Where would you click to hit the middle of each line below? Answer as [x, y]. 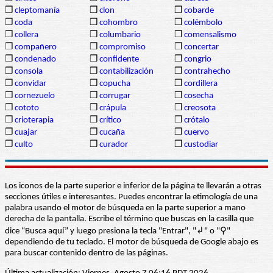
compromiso [122, 48]
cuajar [26, 133]
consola [29, 72]
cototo [27, 108]
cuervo [197, 133]
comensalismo [210, 35]
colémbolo [203, 23]
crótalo [197, 121]
